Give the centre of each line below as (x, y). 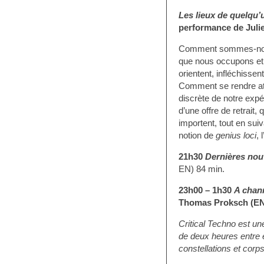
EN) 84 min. (201, 169)
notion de (197, 135)
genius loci (236, 135)
